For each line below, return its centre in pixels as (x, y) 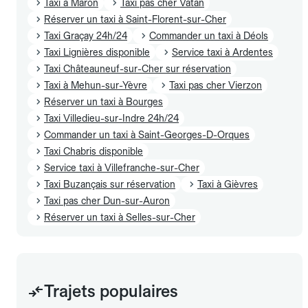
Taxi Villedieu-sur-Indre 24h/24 (111, 118)
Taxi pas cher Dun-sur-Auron (107, 200)
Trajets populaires (111, 291)
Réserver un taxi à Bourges (103, 101)
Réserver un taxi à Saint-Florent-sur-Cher (135, 19)
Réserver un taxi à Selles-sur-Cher (120, 217)
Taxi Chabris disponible (93, 151)
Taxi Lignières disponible (97, 52)
